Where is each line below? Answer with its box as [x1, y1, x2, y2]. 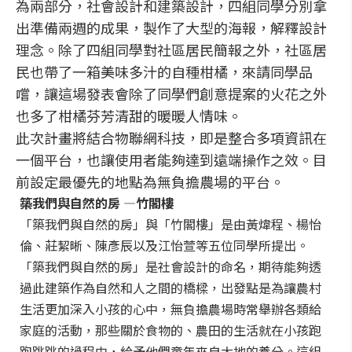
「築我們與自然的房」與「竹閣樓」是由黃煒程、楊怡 [20, 214, 321, 233]
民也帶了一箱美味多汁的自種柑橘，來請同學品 [16, 61, 313, 82]
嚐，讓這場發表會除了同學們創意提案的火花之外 [16, 83, 327, 104]
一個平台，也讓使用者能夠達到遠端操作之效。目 [16, 149, 327, 170]
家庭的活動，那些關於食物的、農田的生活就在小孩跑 [20, 321, 321, 339]
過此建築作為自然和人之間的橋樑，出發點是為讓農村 [20, 278, 321, 297]
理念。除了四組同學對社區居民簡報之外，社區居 [16, 39, 327, 60]
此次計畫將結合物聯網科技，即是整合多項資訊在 [16, 127, 327, 148]
